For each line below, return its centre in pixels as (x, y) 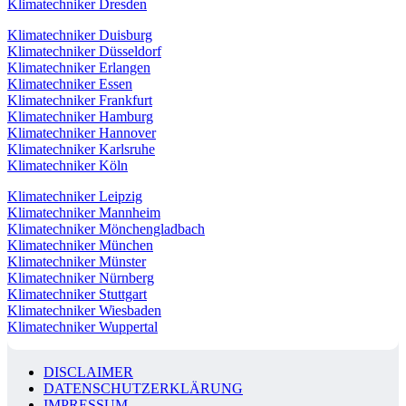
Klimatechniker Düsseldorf (84, 51)
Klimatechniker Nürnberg (81, 277)
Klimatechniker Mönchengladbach (106, 228)
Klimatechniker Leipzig (75, 196)
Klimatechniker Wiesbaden (84, 310)
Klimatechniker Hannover (82, 132)
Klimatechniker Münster (77, 261)
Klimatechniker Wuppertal (82, 326)
